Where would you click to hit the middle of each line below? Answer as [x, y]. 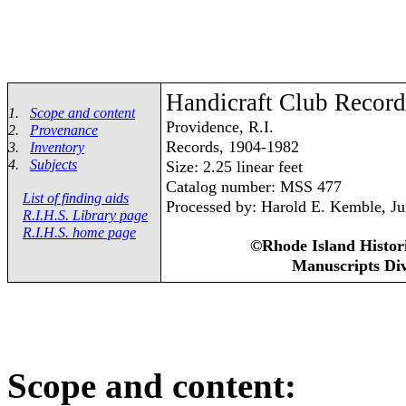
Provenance [64, 130]
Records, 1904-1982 [230, 147]
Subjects [53, 164]
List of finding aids [76, 198]
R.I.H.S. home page [79, 232]
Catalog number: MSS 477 [251, 187]
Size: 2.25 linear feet [232, 167]
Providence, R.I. [217, 127]
